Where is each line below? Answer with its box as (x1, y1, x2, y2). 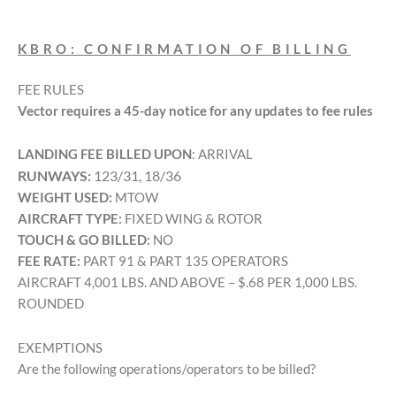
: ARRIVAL (192, 147, 253, 163)
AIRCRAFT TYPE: (18, 211, 122, 227)
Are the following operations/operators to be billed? (18, 361, 316, 377)
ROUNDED (18, 296, 84, 312)
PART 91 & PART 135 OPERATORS (80, 254, 288, 270)
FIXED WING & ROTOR (122, 211, 263, 227)
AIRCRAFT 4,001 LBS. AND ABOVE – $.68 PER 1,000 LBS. (18, 275, 357, 291)
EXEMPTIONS (18, 339, 103, 355)
